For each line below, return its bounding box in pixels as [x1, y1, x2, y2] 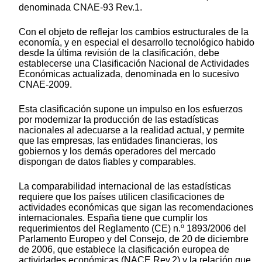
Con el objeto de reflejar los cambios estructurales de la [19, 27, 249, 37]
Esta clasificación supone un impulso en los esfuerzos [19, 104, 243, 115]
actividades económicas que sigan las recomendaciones [19, 202, 253, 213]
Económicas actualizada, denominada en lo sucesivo [19, 69, 239, 80]
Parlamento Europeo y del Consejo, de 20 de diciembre [19, 234, 249, 244]
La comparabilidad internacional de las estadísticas [19, 181, 231, 192]
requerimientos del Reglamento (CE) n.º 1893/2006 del [19, 223, 246, 234]
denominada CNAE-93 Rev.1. [19, 2, 142, 13]
